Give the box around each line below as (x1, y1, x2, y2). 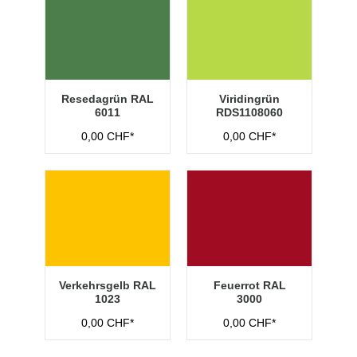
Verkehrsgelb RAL (59, 279, 156, 292)
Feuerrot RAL (213, 279, 286, 292)
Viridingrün (219, 92, 280, 105)
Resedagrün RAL (61, 92, 154, 105)
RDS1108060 (216, 106, 283, 119)
